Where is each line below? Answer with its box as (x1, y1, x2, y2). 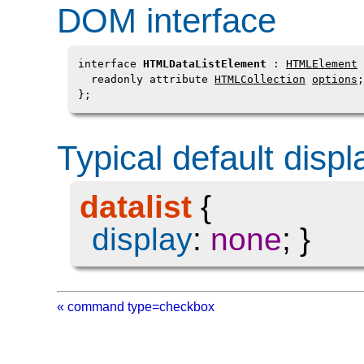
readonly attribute (78, 73, 214, 86)
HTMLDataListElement (143, 58, 266, 71)
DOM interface (57, 2, 276, 41)
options (312, 73, 357, 86)
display (92, 222, 193, 258)
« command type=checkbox (57, 300, 214, 314)
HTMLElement (286, 58, 357, 71)
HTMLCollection (214, 73, 305, 86)
